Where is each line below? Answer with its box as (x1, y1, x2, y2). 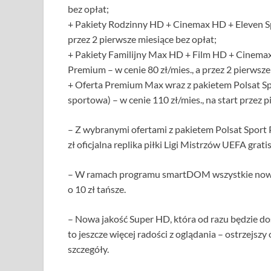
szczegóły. (68, 243, 109, 255)
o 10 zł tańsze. (68, 183, 126, 195)
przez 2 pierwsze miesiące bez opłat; (68, 33, 217, 45)
